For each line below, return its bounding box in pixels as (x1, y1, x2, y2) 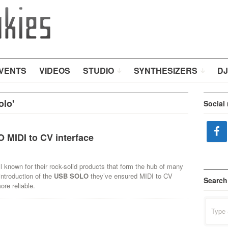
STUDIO (82, 65, 114, 76)
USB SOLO (53, 171, 89, 181)
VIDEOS (39, 65, 70, 76)
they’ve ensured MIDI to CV (88, 171, 173, 181)
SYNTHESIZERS (133, 65, 197, 76)
